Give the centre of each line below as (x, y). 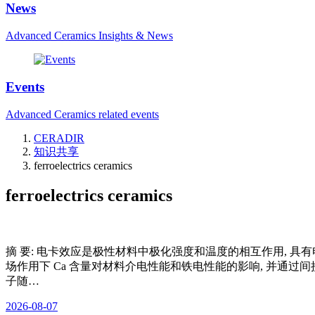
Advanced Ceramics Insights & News (89, 36)
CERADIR (59, 138)
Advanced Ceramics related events (82, 114)
